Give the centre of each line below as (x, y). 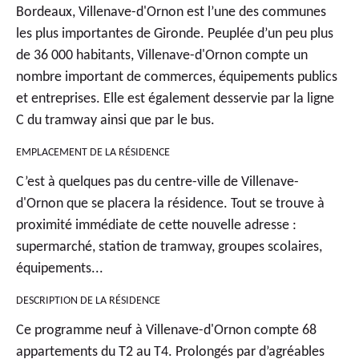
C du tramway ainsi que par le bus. (115, 120)
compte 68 (284, 330)
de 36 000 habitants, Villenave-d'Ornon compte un (162, 55)
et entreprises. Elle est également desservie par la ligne (175, 99)
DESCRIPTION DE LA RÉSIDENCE (88, 301)
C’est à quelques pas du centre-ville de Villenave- (157, 182)
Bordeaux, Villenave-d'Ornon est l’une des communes (171, 12)
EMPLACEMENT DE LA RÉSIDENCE (93, 152)
